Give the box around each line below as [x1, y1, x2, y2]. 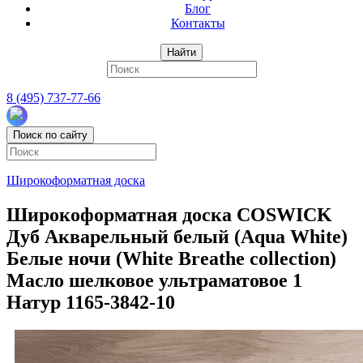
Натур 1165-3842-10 [6, 291, 175, 313]
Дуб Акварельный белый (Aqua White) [6, 225, 348, 247]
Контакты [170, 16, 225, 30]
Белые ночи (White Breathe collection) [6, 247, 336, 269]
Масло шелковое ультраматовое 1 [6, 269, 302, 291]
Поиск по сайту [13, 129, 88, 141]
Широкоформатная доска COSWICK [6, 203, 332, 225]
